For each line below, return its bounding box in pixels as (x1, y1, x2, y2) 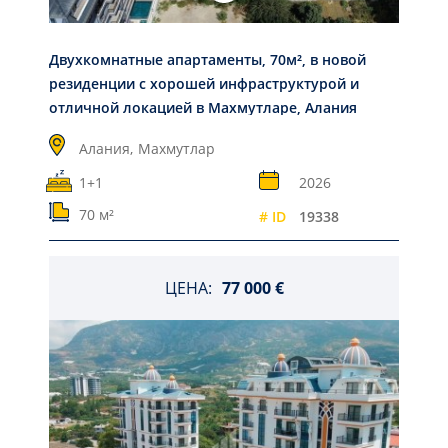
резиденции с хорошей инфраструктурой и (49, 74, 359, 94)
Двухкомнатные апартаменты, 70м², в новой (49, 50, 366, 70)
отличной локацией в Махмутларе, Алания (49, 98, 357, 118)
